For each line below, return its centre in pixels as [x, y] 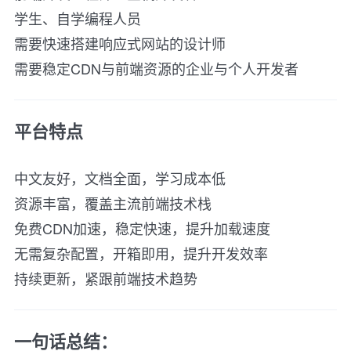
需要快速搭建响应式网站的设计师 [120, 43]
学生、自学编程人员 [78, 18]
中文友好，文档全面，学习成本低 [120, 177]
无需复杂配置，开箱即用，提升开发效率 [141, 253]
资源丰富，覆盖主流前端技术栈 [113, 203]
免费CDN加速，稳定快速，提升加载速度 [142, 228]
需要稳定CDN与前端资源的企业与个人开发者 [156, 68]
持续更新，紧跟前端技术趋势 [106, 278]
